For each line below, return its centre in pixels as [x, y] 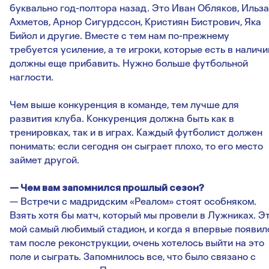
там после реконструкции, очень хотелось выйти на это [137, 243]
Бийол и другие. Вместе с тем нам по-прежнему [119, 36]
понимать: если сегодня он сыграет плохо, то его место [136, 147]
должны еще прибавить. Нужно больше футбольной [129, 64]
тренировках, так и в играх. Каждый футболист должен [136, 133]
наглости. [32, 77]
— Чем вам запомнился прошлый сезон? [107, 188]
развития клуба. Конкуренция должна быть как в [122, 119]
